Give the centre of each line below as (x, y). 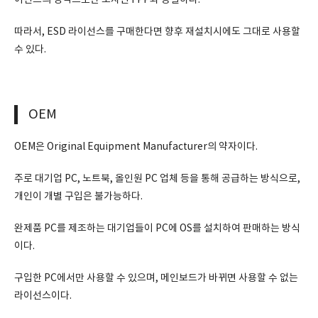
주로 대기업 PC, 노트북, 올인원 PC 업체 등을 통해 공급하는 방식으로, (157, 179)
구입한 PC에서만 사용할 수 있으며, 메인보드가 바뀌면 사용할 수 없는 (156, 278)
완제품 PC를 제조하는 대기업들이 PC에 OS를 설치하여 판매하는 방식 (157, 229)
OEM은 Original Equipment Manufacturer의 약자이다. (136, 147)
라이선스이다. (43, 296)
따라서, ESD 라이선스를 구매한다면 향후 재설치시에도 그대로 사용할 (157, 32)
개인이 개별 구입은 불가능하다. (78, 197)
